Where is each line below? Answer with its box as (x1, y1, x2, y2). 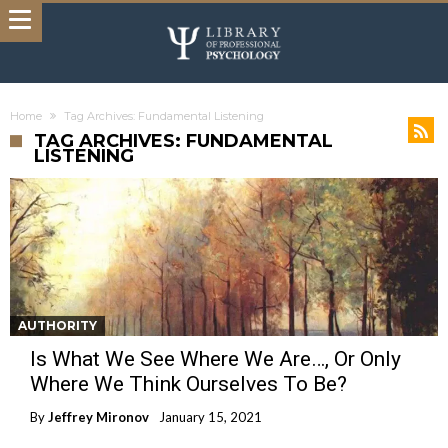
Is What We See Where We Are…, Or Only (30, 347, 401, 371)
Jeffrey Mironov (48, 409, 149, 425)
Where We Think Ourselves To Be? (30, 372, 347, 396)
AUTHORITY (18, 318, 97, 333)
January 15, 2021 (159, 409, 262, 425)
